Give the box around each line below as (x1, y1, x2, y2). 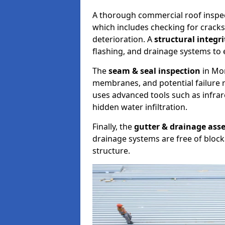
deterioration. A (92, 34, 154, 45)
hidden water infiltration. (92, 101, 187, 113)
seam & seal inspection (108, 65, 200, 76)
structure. (92, 145, 130, 156)
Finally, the (92, 121, 134, 132)
